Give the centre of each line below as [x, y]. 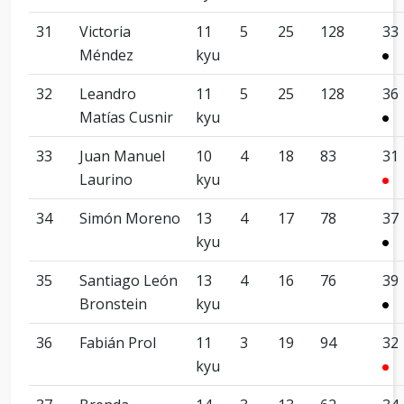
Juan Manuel [122, 156]
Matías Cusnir [126, 117]
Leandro [108, 94]
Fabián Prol [118, 343]
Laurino [106, 179]
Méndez [106, 55]
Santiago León [129, 280]
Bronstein [113, 304]
